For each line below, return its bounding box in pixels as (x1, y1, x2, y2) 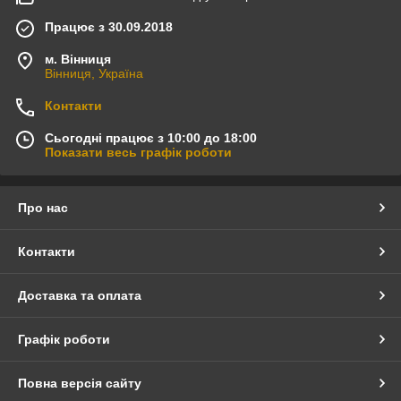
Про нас (18, 200, 68, 215)
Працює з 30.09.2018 (45, 19, 173, 34)
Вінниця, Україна (45, 65, 143, 81)
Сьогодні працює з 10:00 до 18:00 (45, 130, 257, 145)
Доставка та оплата (18, 287, 141, 303)
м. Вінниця (45, 51, 111, 66)
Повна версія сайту (18, 375, 141, 390)
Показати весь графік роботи (45, 144, 232, 159)
